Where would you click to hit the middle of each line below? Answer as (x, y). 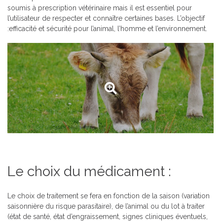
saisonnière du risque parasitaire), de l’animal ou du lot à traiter (106, 206)
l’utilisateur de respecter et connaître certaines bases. (92, 18)
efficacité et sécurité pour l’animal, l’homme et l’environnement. (108, 29)
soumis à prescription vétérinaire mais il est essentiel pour (100, 8)
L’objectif (191, 18)
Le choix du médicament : (89, 172)
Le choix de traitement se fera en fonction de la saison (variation (109, 196)
